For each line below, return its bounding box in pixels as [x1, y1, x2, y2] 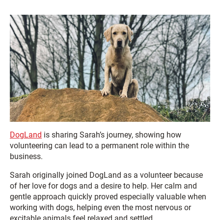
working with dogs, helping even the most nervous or [10, 202, 191, 212]
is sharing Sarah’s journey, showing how [42, 130, 181, 139]
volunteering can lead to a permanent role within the [10, 140, 189, 150]
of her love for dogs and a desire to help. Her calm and [10, 181, 197, 191]
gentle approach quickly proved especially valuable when [10, 192, 206, 201]
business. [10, 151, 43, 161]
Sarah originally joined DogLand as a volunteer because [10, 170, 203, 180]
